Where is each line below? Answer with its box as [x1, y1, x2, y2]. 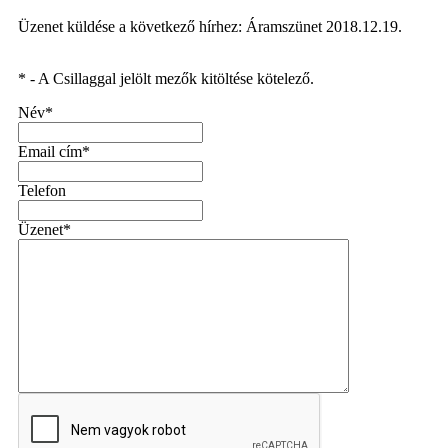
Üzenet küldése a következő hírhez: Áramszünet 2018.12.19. [18, 18, 402, 35]
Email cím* [18, 143, 90, 160]
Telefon [18, 182, 66, 199]
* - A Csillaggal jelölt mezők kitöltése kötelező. [18, 70, 314, 87]
